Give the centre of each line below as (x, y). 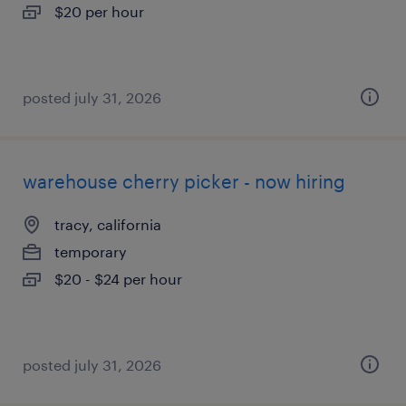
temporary (91, 251)
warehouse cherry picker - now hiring (184, 181)
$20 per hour (99, 11)
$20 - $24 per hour (118, 279)
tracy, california (108, 224)
